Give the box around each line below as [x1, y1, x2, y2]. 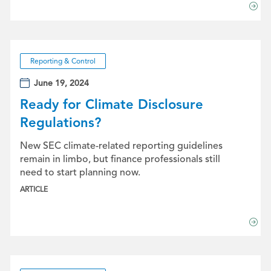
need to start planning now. [19, 166, 140, 178]
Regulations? [19, 114, 101, 131]
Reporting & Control [30, 56, 96, 65]
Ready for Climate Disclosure [19, 96, 203, 113]
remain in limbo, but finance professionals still [19, 153, 220, 165]
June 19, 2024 [34, 78, 90, 88]
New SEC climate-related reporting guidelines [19, 140, 223, 152]
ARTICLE [19, 184, 48, 194]
